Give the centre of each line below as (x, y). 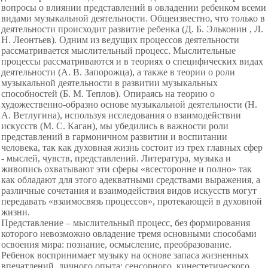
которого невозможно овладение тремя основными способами (129, 234)
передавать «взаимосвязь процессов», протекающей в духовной (132, 201)
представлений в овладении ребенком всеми (175, 7)
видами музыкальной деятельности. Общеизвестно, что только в (133, 18)
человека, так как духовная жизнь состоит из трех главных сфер (132, 147)
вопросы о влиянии (42, 7)
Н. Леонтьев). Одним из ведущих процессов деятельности (120, 40)
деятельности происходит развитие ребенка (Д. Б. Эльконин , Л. (132, 29)
